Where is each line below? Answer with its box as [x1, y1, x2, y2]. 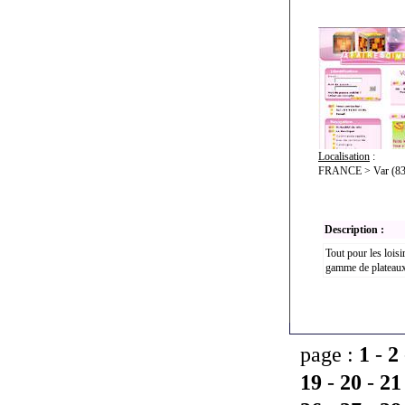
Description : [325, 223, 384, 236]
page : [300, 343, 359, 366]
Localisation [318, 150, 370, 163]
